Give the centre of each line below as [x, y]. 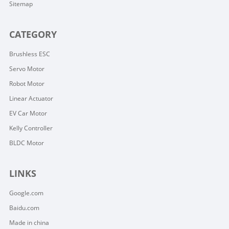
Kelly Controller [31, 128]
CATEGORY [33, 34]
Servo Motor [27, 68]
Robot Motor [27, 83]
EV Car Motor [28, 113]
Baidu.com [24, 208]
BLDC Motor [26, 143]
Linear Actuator [31, 98]
